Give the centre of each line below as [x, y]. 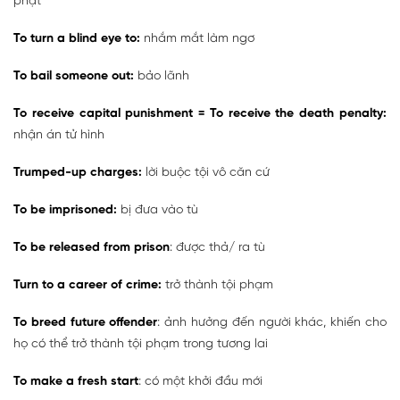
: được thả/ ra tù [217, 248]
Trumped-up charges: [78, 173]
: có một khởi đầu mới [200, 382]
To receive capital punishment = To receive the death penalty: [200, 114]
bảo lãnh [162, 77]
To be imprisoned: [65, 211]
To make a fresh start [76, 382]
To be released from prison [92, 248]
